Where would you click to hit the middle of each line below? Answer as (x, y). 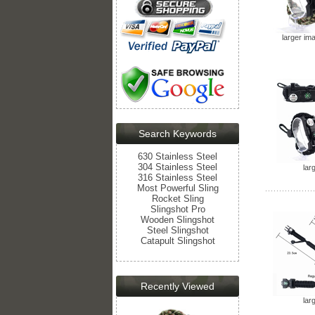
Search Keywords (178, 133)
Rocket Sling (178, 198)
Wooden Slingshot (178, 219)
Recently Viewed (178, 286)
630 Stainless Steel (178, 156)
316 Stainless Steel (178, 177)
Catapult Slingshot (178, 240)
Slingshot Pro (178, 209)
